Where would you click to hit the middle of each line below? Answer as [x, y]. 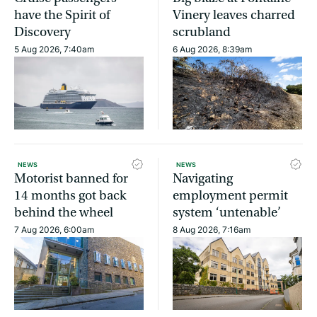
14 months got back [70, 195]
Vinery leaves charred [234, 16]
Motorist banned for [71, 178]
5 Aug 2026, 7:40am [54, 50]
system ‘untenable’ [227, 212]
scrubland [202, 33]
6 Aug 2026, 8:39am [212, 50]
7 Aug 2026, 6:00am [54, 229]
